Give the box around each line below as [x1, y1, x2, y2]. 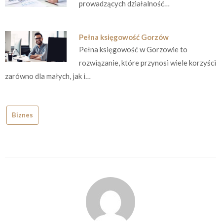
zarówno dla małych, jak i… [5, 72, 91, 81]
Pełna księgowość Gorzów [78, 33, 169, 42]
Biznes [12, 110, 33, 119]
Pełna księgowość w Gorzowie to [78, 45, 187, 54]
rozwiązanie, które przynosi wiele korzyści [78, 58, 216, 68]
